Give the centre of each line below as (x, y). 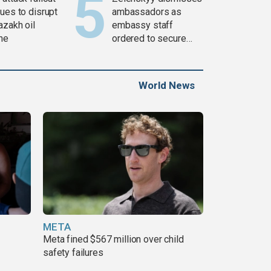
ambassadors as (147, 12)
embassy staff (143, 25)
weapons (131, 52)
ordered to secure (149, 39)
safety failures (73, 252)
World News (167, 86)
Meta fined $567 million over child (113, 239)
